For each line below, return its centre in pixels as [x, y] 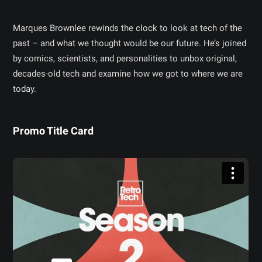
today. [25, 89]
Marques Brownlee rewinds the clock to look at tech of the [128, 28]
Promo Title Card [54, 130]
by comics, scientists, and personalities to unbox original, [125, 58]
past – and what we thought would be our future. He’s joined [130, 43]
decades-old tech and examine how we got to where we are [128, 73]
